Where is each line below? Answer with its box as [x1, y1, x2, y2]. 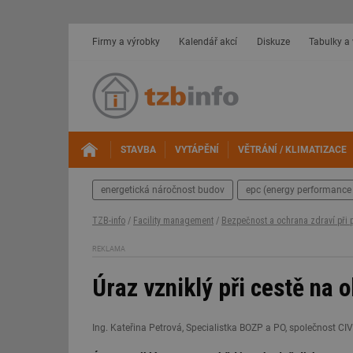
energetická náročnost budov [101, 184, 225, 195]
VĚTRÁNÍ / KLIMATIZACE [237, 144, 347, 155]
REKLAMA [92, 245, 125, 254]
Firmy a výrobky [92, 36, 160, 47]
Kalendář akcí [179, 36, 238, 47]
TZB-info [92, 215, 125, 226]
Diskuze [256, 36, 290, 47]
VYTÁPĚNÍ [174, 144, 219, 155]
